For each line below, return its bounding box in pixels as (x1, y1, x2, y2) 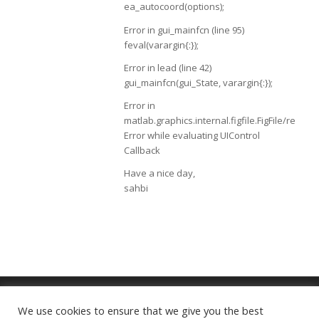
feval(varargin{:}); (123, 38, 199, 51)
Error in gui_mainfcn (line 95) (123, 23, 244, 36)
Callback (123, 143, 160, 157)
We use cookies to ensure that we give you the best (18, 303, 263, 318)
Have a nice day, (123, 166, 195, 179)
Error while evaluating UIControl (123, 128, 260, 142)
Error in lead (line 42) (123, 61, 211, 74)
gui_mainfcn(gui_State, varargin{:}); (123, 75, 273, 89)
